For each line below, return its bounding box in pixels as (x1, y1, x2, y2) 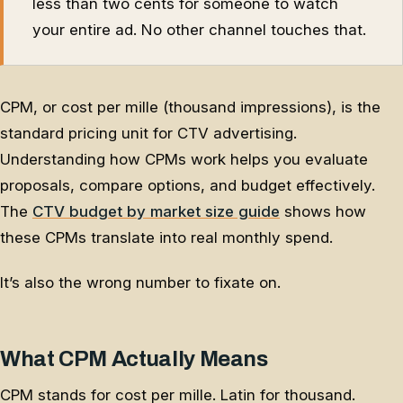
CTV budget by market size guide (32, 202, 280, 221)
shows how (280, 202, 366, 221)
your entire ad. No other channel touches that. (32, 21, 366, 40)
